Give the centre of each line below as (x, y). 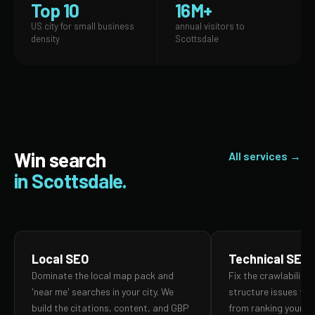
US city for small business (83, 26)
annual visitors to (210, 26)
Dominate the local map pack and (103, 275)
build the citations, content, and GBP (110, 308)
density (45, 39)
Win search (60, 160)
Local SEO (60, 259)
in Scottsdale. (71, 181)
